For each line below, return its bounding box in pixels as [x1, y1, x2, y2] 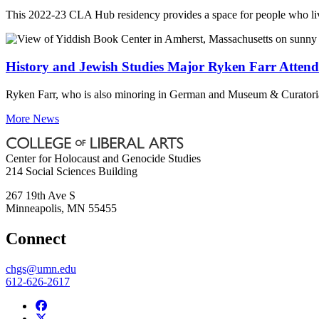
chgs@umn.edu [6, 262, 76, 275]
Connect [6, 229, 66, 248]
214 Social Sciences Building [6, 164, 137, 177]
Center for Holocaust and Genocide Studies [6, 152, 201, 164]
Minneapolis [6, 202, 61, 214]
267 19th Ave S [6, 189, 75, 202]
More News [6, 112, 59, 125]
